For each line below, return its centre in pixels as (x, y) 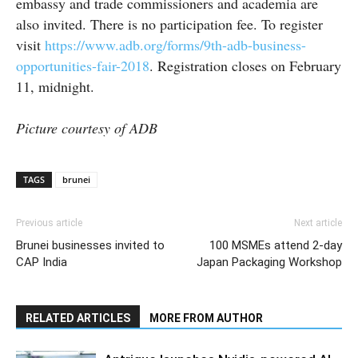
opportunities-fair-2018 (83, 65)
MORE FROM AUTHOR (206, 318)
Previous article (49, 223)
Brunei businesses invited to (90, 245)
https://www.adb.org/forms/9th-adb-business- (175, 44)
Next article (318, 223)
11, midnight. (55, 86)
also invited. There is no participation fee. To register (169, 24)
